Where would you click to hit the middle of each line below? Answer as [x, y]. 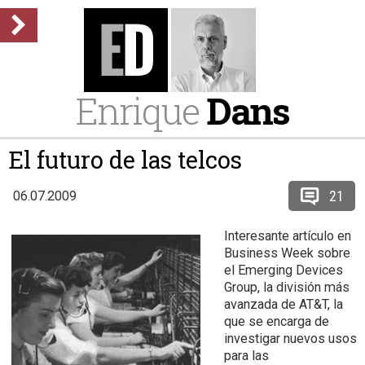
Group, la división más [287, 287]
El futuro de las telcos [125, 160]
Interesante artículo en [288, 236]
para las [246, 356]
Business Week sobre [287, 253]
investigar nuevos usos [290, 339]
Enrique [141, 110]
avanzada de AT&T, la [284, 304]
